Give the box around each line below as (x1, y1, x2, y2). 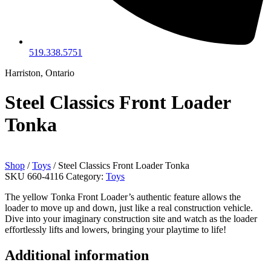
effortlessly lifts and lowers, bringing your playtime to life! (5, 224, 226, 235)
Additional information (5, 247, 149, 263)
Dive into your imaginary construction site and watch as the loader (5, 213, 257, 224)
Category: (66, 171, 103, 181)
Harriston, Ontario (5, 68, 74, 78)
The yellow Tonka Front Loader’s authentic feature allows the (5, 191, 241, 202)
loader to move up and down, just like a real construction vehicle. (5, 202, 253, 213)
